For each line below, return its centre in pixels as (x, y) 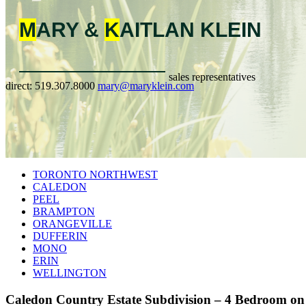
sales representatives (212, 76)
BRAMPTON (64, 211)
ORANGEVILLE (72, 223)
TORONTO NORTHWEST (95, 174)
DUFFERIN (60, 236)
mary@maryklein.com (146, 85)
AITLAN (160, 29)
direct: (20, 85)
